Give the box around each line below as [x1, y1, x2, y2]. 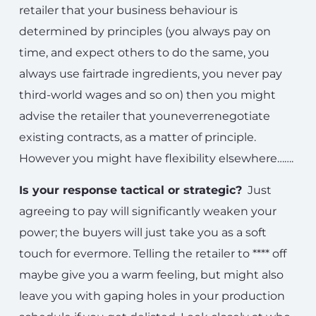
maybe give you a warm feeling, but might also [19, 268, 284, 281]
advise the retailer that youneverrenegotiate [19, 109, 270, 123]
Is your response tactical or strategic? [19, 183, 242, 197]
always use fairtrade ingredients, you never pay [19, 67, 282, 80]
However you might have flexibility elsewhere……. [19, 152, 293, 165]
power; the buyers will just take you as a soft [19, 226, 267, 239]
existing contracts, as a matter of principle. [19, 130, 256, 144]
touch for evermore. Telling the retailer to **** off [19, 247, 286, 260]
